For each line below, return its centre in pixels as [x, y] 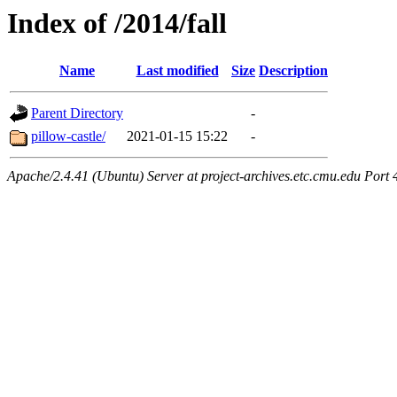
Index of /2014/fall [117, 23]
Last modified [177, 71]
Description [293, 71]
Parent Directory [77, 113]
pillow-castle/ [68, 136]
